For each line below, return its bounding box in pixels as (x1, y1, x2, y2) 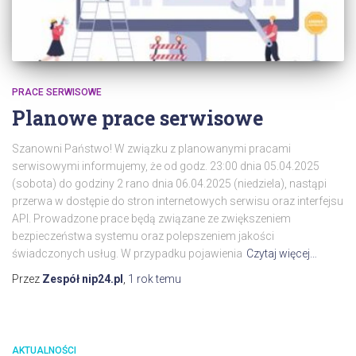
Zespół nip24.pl (42, 272, 123, 285)
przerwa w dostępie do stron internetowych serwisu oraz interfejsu (12, 194, 343, 207)
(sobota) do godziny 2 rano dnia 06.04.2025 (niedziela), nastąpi (12, 176, 327, 190)
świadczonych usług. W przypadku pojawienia (12, 246, 242, 260)
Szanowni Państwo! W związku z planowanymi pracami (12, 141, 291, 155)
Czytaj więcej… (246, 246, 317, 260)
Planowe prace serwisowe (12, 104, 263, 131)
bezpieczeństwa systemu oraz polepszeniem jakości (12, 229, 274, 242)
